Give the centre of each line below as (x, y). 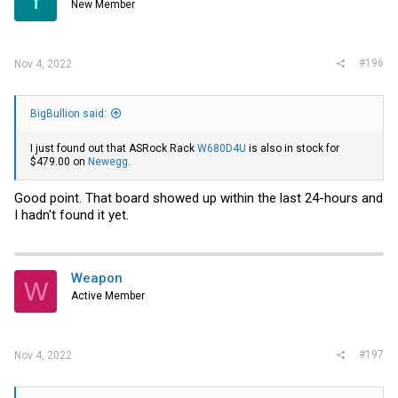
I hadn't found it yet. (72, 215)
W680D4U (223, 148)
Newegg (108, 161)
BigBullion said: (68, 113)
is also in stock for (294, 148)
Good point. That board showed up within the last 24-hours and (199, 198)
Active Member (108, 296)
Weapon (97, 278)
